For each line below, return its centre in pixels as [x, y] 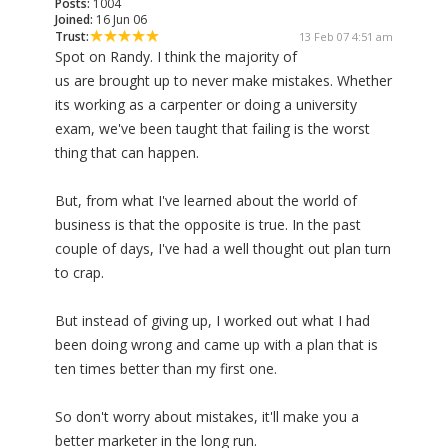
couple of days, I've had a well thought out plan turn [223, 249]
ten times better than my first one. [166, 369]
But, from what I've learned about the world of [206, 201]
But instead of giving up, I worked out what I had [212, 321]
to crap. [79, 273]
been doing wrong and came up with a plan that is [216, 345]
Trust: [72, 37]
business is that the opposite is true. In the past [208, 225]
